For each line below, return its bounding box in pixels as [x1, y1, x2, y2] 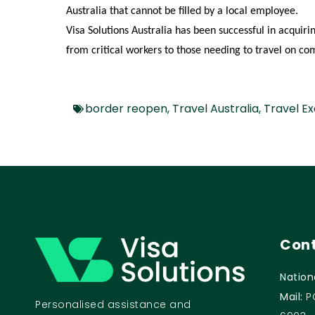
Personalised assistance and [35, 297, 191, 312]
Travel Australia [172, 100, 259, 117]
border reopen [85, 100, 168, 117]
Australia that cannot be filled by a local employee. [66, 6, 299, 18]
